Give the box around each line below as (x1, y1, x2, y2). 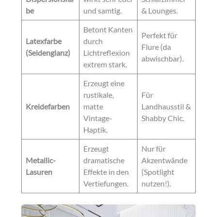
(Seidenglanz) (25, 48, 70, 58)
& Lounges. (141, 6, 178, 15)
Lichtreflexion (83, 48, 130, 58)
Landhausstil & (141, 102, 191, 111)
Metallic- (25, 156, 56, 165)
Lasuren (25, 168, 52, 177)
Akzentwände (141, 156, 187, 165)
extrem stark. (83, 60, 127, 69)
